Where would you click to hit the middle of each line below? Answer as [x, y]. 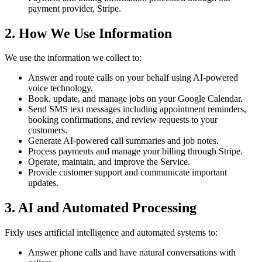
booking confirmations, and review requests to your [123, 120]
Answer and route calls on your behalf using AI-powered [133, 78]
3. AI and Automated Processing [101, 208]
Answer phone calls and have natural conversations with [132, 253]
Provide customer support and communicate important [127, 173]
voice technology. [61, 88]
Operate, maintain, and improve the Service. [109, 162]
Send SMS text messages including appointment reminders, [137, 109]
